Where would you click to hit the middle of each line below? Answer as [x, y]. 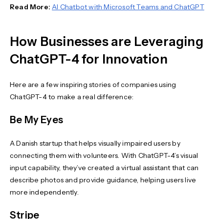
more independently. [45, 192]
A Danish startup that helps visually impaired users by [95, 143]
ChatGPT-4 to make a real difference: [73, 97]
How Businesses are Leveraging [107, 41]
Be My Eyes [36, 120]
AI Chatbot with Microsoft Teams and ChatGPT [128, 7]
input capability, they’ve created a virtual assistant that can [104, 167]
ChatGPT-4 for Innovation [89, 59]
